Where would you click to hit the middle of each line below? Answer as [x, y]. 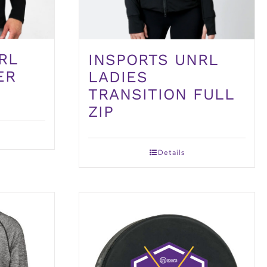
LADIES [118, 77]
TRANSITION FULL [161, 94]
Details [171, 153]
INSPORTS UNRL [153, 60]
